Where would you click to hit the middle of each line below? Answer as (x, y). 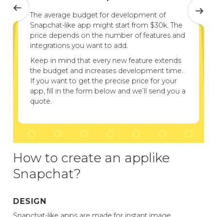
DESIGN (30, 201)
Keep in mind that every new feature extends (106, 61)
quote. (41, 101)
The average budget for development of (98, 15)
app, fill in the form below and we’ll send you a (108, 91)
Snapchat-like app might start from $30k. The (106, 25)
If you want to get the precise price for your (103, 81)
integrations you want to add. (79, 46)
